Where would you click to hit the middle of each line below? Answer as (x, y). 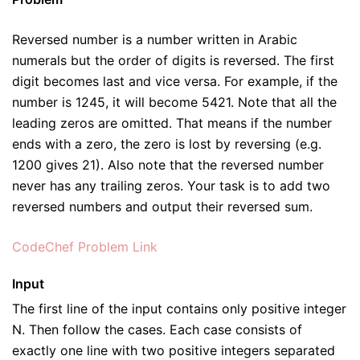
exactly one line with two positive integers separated (174, 350)
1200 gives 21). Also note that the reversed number (168, 165)
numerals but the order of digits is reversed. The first (173, 60)
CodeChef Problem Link (85, 247)
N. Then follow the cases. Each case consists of (157, 329)
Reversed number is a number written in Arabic (155, 39)
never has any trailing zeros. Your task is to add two (171, 186)
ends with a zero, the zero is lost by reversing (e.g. (167, 144)
